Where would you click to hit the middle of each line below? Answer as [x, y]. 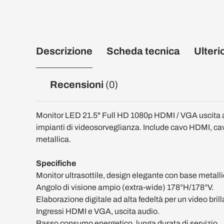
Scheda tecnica [143, 51]
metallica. [53, 139]
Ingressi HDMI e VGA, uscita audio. [98, 211]
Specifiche [56, 163]
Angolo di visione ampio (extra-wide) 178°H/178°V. [125, 187]
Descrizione [64, 51]
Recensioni [78, 84]
